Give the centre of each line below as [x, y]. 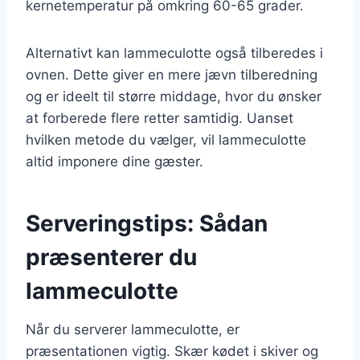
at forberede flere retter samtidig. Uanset [160, 118]
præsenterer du [111, 257]
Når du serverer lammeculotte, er [133, 329]
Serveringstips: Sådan [147, 223]
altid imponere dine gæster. [115, 161]
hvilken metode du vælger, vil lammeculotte [166, 139]
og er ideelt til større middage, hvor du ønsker [174, 96]
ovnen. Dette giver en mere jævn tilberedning [172, 74]
